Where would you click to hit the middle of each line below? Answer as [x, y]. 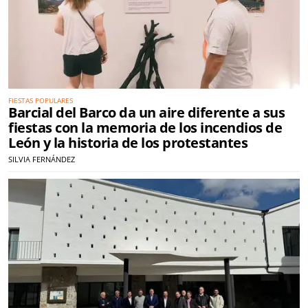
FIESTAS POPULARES [41, 101]
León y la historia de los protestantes [128, 143]
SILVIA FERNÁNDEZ [42, 159]
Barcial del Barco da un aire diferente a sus [146, 113]
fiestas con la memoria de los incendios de [145, 128]
